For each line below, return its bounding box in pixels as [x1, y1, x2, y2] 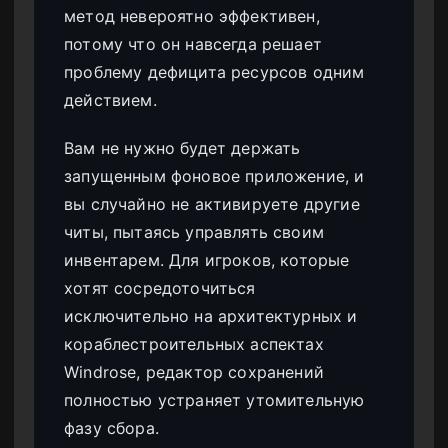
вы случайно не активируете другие [64, 194, 360, 215]
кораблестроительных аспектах [64, 334, 324, 355]
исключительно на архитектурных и [64, 306, 358, 327]
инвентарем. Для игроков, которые [64, 250, 350, 271]
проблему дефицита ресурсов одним [64, 62, 365, 83]
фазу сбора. [64, 418, 159, 439]
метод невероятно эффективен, [64, 6, 320, 27]
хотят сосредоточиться [64, 278, 256, 299]
